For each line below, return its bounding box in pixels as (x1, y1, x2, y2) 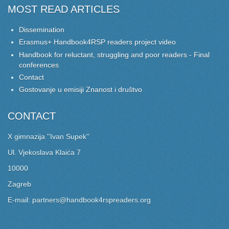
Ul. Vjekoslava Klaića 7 (8, 148, 81, 156)
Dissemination (19, 26, 65, 34)
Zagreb (8, 179, 31, 188)
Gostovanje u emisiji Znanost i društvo (19, 85, 143, 94)
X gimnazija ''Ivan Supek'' (8, 132, 89, 141)
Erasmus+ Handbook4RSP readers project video (19, 38, 176, 47)
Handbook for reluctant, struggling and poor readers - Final (19, 50, 210, 59)
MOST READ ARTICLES (8, 4, 120, 15)
